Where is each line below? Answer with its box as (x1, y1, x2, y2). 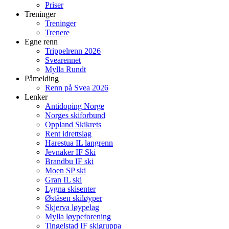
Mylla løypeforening (45, 212, 111, 221)
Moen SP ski (45, 166, 86, 175)
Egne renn (25, 37, 58, 46)
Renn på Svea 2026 (45, 83, 108, 92)
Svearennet (45, 56, 81, 64)
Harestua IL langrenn (45, 139, 113, 147)
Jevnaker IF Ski (45, 148, 96, 156)
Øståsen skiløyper (45, 194, 102, 202)
